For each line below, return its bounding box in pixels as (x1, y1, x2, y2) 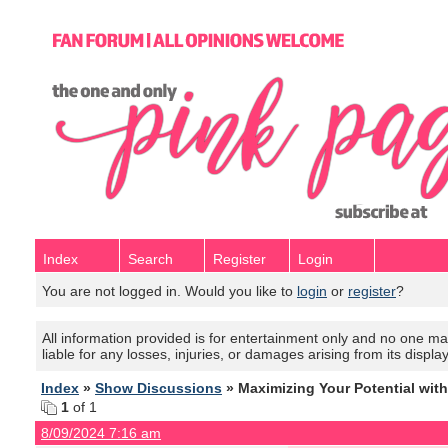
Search (128, 251, 173, 267)
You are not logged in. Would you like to (42, 283, 297, 299)
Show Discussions (95, 380, 222, 396)
